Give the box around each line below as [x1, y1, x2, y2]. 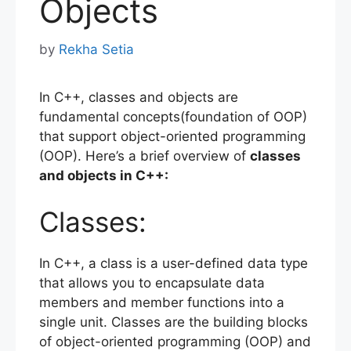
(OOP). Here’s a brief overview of [39, 147, 250, 164]
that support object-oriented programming [39, 128, 306, 144]
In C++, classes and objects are [39, 89, 238, 105]
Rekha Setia [59, 41, 134, 57]
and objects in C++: [39, 167, 168, 183]
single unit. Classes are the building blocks [39, 314, 308, 331]
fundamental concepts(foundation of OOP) [39, 108, 307, 125]
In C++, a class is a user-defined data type [39, 255, 308, 272]
